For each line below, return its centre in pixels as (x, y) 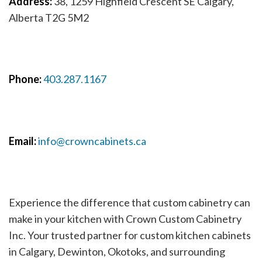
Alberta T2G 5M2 (49, 18)
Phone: (26, 79)
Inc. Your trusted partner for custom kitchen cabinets (130, 235)
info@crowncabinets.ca (92, 141)
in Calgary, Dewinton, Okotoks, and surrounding (117, 252)
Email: (23, 141)
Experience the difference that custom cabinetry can (130, 203)
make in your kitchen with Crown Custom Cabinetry (125, 219)
